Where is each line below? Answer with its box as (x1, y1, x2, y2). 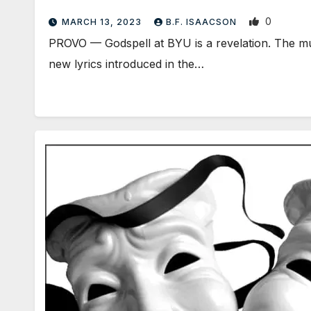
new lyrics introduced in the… (49, 56, 204, 71)
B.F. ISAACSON (166, 16, 239, 27)
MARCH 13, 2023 (62, 16, 144, 27)
